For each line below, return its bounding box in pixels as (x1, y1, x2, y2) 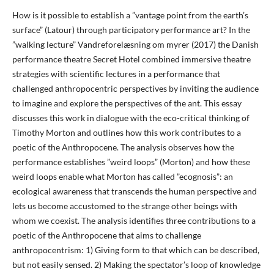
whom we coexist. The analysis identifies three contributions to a (12, 215, 256, 226)
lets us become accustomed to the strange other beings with (12, 201, 237, 211)
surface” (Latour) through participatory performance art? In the (12, 24, 250, 35)
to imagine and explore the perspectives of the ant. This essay (12, 98, 242, 108)
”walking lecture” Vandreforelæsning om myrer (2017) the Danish (12, 39, 259, 50)
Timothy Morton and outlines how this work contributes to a (12, 127, 241, 138)
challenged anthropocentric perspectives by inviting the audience (12, 83, 259, 94)
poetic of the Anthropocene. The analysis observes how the (12, 142, 234, 152)
